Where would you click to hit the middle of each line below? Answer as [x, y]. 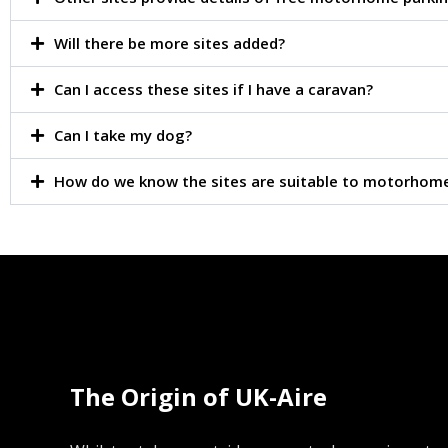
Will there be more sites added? [169, 42]
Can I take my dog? [122, 134]
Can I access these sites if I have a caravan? [213, 88]
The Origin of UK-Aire [198, 396]
